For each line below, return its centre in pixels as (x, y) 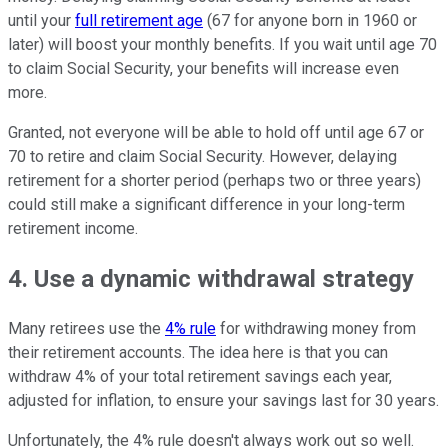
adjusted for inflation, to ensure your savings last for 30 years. (223, 400)
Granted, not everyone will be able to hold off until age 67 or (216, 133)
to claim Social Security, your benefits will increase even (203, 69)
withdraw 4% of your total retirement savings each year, (200, 376)
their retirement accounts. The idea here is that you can (198, 352)
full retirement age (139, 21)
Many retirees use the (86, 328)
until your (41, 21)
